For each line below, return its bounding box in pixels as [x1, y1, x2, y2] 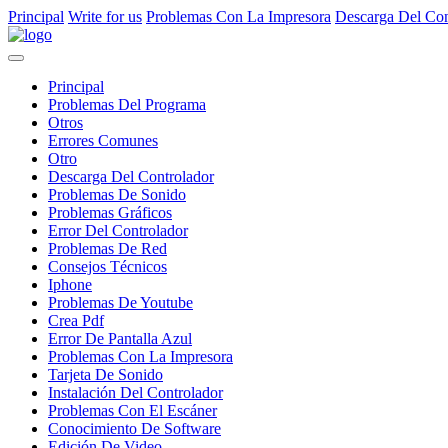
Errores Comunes [48, 132, 158, 149]
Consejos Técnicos [48, 258, 167, 275]
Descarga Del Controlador [48, 168, 214, 185]
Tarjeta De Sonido [48, 366, 163, 383]
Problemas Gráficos [48, 204, 172, 221]
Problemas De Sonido [48, 186, 186, 203]
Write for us [68, 8, 142, 25]
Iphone [48, 276, 92, 293]
